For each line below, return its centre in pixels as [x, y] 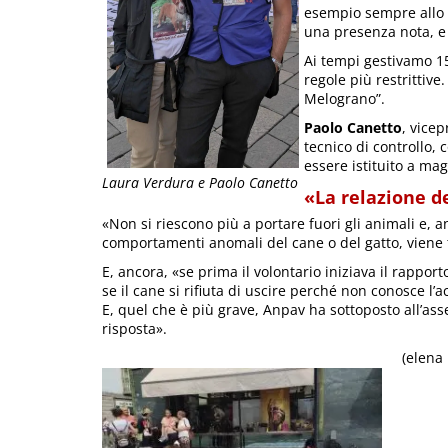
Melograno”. [344, 98]
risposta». [134, 328]
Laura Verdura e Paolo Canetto [200, 183]
